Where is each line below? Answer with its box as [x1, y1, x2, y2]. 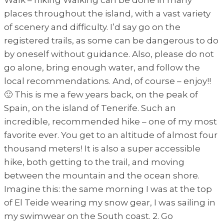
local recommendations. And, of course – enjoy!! [4, 75, 211, 86]
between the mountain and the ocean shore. [4, 170, 199, 180]
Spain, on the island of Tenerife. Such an [4, 102, 176, 113]
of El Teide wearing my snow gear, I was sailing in [4, 197, 215, 207]
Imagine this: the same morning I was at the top [4, 183, 212, 194]
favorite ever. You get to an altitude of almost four [4, 129, 217, 140]
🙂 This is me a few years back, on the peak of [4, 89, 198, 99]
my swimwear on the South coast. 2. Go [4, 210, 173, 221]
